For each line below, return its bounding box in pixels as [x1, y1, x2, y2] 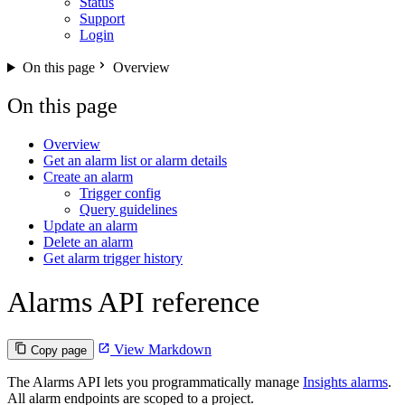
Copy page [31, 343, 87, 357]
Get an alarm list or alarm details [43, 152, 227, 168]
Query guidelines [80, 201, 177, 217]
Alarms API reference [7, 286, 259, 319]
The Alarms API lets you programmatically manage [7, 373, 303, 390]
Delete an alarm [43, 233, 133, 250]
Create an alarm [43, 168, 133, 184]
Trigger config [80, 184, 161, 201]
